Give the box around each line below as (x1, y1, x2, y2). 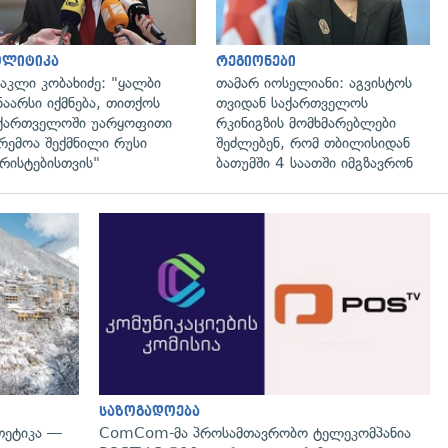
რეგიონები (216, 53, 296, 69)
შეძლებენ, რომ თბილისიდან (216, 133, 410, 152)
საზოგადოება (99, 403, 200, 419)
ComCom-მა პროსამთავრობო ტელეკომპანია (99, 423, 411, 442)
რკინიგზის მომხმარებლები (216, 113, 396, 132)
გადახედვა (111, 228, 174, 240)
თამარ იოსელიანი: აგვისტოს (216, 73, 412, 92)
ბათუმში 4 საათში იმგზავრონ (216, 153, 413, 172)
